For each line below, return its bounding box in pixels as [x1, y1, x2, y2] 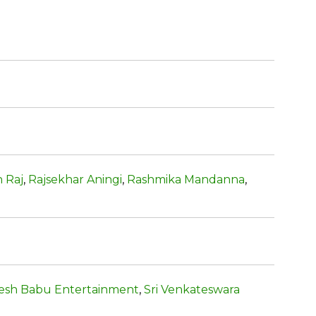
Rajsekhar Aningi [28, 172, 122, 186]
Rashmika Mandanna [127, 172, 245, 186]
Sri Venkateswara [144, 282, 240, 296]
